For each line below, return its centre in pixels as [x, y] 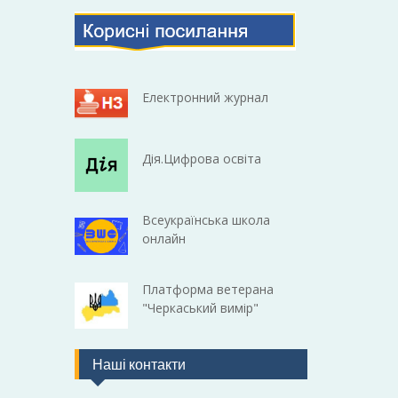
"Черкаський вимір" [201, 308]
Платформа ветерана [208, 290]
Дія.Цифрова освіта [202, 159]
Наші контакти [139, 365]
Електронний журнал [206, 97]
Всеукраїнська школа [207, 220]
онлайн [164, 239]
